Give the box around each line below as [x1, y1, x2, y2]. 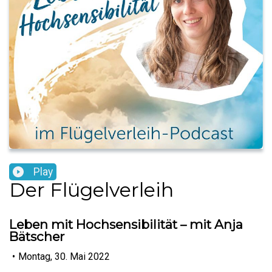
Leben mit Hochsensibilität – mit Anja [9, 217, 243, 233]
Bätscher [9, 229, 64, 245]
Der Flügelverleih [9, 178, 174, 202]
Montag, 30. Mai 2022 [18, 250, 110, 262]
